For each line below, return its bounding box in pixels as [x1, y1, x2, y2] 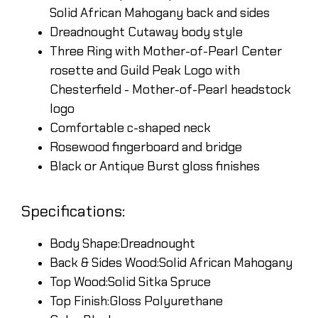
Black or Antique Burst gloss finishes [50, 157, 260, 175]
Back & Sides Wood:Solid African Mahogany [50, 253, 292, 271]
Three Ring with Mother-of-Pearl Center [50, 42, 282, 60]
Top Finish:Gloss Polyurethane [50, 292, 223, 309]
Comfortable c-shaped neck [50, 119, 211, 136]
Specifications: [21, 200, 125, 221]
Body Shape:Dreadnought [50, 234, 195, 252]
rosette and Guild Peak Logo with [50, 61, 240, 79]
